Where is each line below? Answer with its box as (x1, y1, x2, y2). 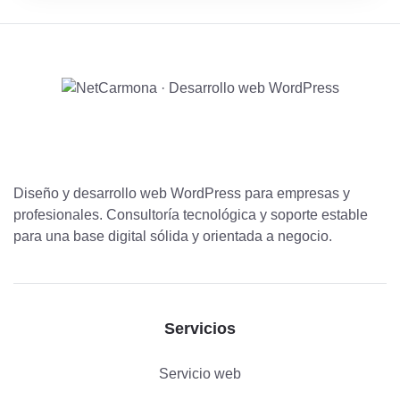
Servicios (164, 320, 236, 337)
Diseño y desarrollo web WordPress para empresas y (13, 186, 350, 201)
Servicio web (159, 366, 241, 381)
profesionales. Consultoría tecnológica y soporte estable (13, 207, 368, 222)
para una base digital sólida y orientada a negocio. (13, 229, 332, 244)
